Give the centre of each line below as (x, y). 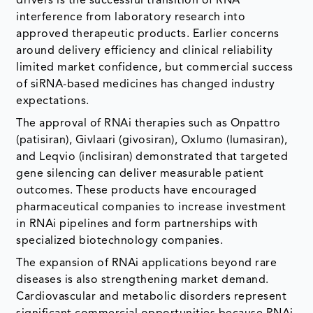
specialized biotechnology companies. (120, 241)
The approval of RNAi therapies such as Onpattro (148, 123)
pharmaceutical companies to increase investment (151, 207)
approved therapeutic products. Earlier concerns (148, 34)
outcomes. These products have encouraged (137, 190)
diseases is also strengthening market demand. (143, 280)
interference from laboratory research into (131, 17)
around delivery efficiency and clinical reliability (145, 51)
